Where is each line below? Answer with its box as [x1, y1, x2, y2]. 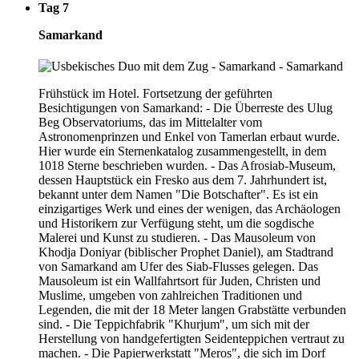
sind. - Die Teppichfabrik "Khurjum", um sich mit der [38, 317, 309, 332]
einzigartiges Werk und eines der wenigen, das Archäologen [38, 202, 341, 216]
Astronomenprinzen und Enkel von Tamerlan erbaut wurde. [38, 130, 340, 144]
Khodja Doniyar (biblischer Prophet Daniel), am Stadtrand [38, 245, 333, 260]
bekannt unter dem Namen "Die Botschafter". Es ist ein [38, 188, 318, 202]
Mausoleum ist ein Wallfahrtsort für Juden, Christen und [38, 274, 321, 288]
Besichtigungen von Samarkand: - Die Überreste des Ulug [38, 101, 333, 115]
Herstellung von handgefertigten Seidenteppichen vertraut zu [38, 332, 345, 346]
